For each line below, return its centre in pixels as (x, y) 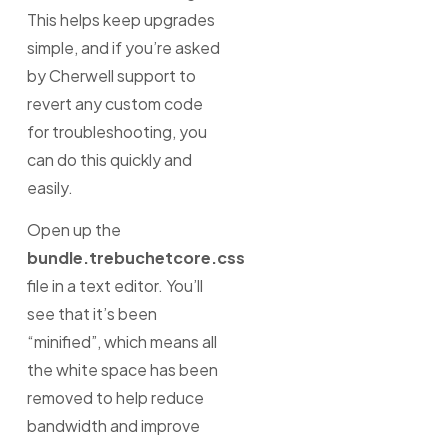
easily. (49, 187)
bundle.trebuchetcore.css (135, 258)
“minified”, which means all (121, 342)
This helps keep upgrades (120, 19)
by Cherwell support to (111, 75)
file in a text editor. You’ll (114, 286)
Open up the (73, 230)
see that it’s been (91, 314)
